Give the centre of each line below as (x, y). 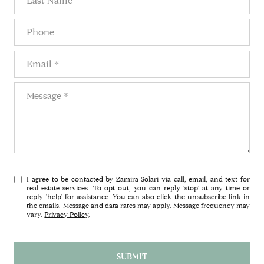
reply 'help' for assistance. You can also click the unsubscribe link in (138, 196)
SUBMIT (132, 256)
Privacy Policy (67, 214)
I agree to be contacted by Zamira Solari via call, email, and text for (138, 179)
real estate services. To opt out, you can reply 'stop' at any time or (138, 187)
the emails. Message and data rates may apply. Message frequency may (138, 205)
